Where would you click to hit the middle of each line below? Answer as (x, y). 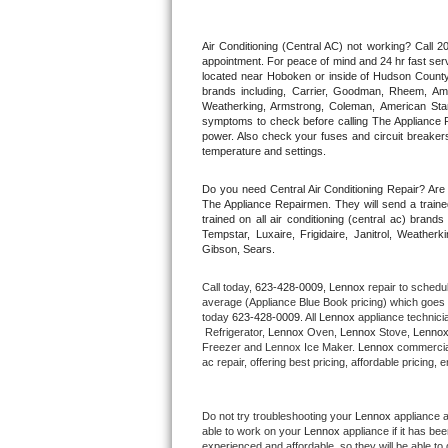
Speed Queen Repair (250, 299)
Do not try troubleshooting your (278, 415)
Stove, (394, 331)
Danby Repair (228, 342)
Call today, (228, 286)
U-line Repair (227, 84)
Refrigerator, (235, 331)
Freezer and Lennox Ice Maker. (280, 346)
